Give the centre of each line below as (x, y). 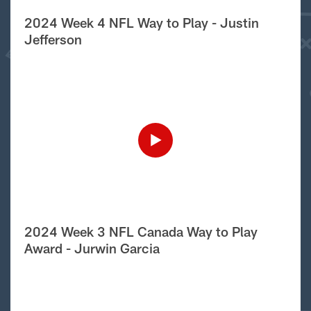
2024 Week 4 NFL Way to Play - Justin (142, 23)
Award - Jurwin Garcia (92, 248)
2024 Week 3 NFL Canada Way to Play (141, 232)
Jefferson (53, 39)
